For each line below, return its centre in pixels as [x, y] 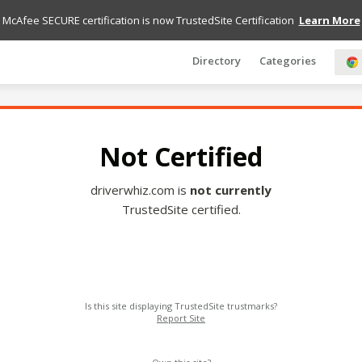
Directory [217, 61]
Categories [288, 61]
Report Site [181, 318]
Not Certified [181, 156]
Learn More [329, 20]
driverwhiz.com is [140, 190]
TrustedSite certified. [181, 209]
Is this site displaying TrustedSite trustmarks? [181, 306]
